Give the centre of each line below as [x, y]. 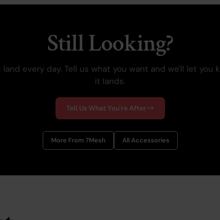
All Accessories [146, 140]
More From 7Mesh [78, 140]
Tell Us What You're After [106, 108]
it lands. [110, 81]
